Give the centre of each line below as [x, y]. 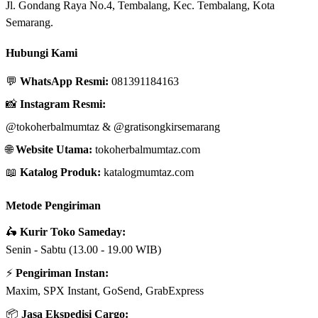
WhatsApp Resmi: [64, 81]
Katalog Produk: [60, 172]
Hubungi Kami [42, 53]
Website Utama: [54, 149]
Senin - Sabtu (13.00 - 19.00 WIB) [83, 250]
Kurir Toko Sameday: [73, 232]
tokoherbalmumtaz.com [148, 149]
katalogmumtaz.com [149, 172]
